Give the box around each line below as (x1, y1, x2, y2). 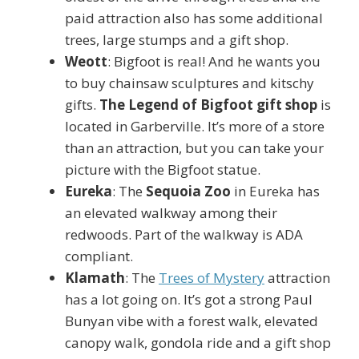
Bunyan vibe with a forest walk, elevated (65, 311, 318, 330)
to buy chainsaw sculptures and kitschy (65, 73, 314, 92)
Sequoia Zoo (146, 181, 231, 200)
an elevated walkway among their (65, 203, 277, 222)
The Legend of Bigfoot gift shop (99, 95, 317, 114)
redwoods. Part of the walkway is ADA (65, 224, 303, 244)
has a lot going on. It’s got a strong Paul (65, 289, 313, 309)
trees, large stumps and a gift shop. (65, 30, 288, 49)
